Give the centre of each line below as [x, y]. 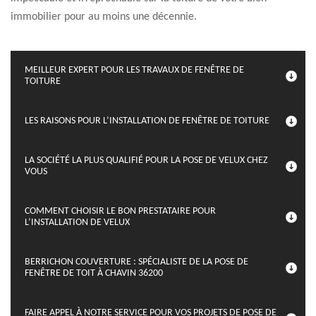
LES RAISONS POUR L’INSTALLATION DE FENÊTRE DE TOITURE [147, 121]
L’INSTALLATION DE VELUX [77, 223]
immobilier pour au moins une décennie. [104, 17]
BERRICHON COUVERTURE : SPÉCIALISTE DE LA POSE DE [136, 262]
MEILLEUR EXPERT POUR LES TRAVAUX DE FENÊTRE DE [134, 70]
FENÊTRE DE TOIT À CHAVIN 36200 [94, 273]
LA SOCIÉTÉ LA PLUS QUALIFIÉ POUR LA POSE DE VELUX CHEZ [146, 160]
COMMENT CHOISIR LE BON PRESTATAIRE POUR [120, 211]
